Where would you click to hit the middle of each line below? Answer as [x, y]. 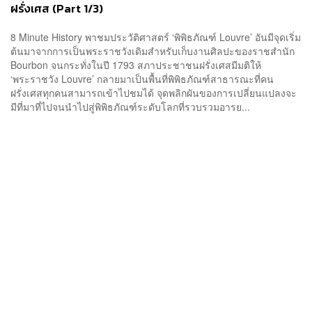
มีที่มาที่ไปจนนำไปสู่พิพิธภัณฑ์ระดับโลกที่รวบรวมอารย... [130, 107]
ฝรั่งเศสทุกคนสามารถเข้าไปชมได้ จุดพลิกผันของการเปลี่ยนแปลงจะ [154, 93]
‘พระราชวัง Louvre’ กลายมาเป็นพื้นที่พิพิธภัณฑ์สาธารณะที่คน [142, 79]
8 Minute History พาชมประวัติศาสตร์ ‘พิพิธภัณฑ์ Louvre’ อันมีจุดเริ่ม [156, 37]
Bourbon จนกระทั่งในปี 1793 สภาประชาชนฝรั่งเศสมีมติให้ [136, 65]
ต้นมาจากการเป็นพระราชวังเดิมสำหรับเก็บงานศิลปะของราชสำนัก [153, 51]
